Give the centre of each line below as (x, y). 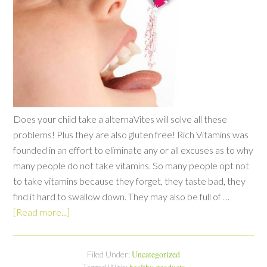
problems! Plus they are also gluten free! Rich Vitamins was (131, 134)
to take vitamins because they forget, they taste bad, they (130, 181)
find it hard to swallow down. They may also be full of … (122, 196)
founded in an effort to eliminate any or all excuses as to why (133, 150)
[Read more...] (42, 212)
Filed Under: (109, 254)
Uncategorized (156, 254)
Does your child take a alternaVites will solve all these (120, 119)
